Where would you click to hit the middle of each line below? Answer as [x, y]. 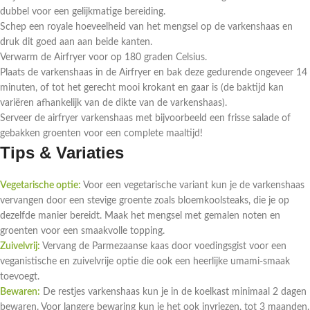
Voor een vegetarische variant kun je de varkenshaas [193, 186]
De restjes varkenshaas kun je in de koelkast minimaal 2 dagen [173, 292]
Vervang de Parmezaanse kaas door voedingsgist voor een [163, 247]
